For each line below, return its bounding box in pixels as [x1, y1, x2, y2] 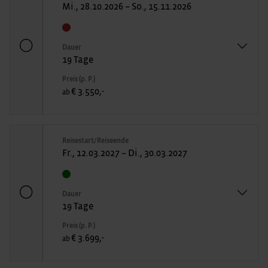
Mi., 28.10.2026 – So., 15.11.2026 [62, 1, 191, 11]
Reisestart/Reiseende [62, 136, 129, 144]
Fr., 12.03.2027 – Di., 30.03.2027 [62, 148, 187, 158]
